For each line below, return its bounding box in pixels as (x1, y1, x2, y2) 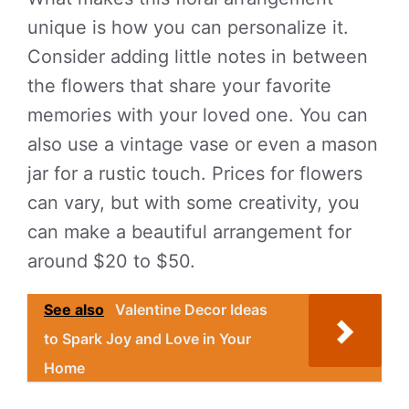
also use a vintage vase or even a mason (27, 133, 378, 155)
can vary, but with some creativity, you (27, 192, 360, 214)
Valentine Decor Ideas (115, 300, 267, 319)
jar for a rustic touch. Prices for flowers (27, 163, 362, 184)
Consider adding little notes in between (27, 46, 368, 68)
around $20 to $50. (27, 250, 195, 272)
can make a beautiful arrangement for (27, 221, 351, 243)
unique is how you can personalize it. (27, 16, 349, 38)
